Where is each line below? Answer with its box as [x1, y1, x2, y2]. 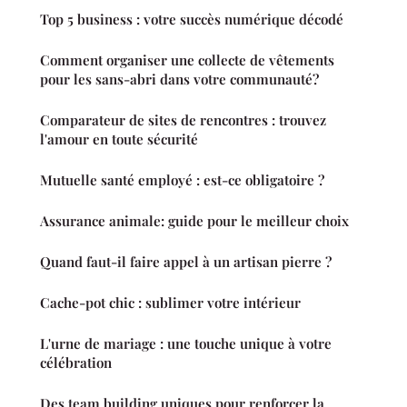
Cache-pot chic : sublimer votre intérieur [40, 293, 301, 312]
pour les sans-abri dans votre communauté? [40, 69, 319, 88]
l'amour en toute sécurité [40, 129, 198, 148]
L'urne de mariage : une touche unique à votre [40, 333, 332, 352]
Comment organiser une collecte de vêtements [40, 50, 334, 69]
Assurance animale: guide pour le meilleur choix [40, 211, 349, 230]
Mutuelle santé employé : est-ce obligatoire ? [40, 170, 324, 189]
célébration [40, 352, 112, 372]
